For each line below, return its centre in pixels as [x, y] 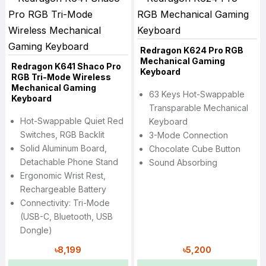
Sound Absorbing [183, 163]
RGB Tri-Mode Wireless [61, 77]
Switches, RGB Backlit [62, 135]
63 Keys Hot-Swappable [197, 94]
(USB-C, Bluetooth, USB [66, 217]
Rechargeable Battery [63, 189]
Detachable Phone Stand [69, 162]
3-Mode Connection [188, 135]
